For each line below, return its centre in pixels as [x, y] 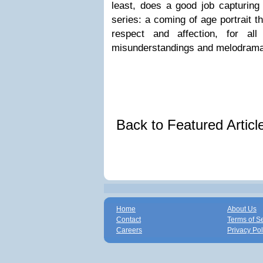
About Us [242, 209]
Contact [129, 220]
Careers [129, 230]
